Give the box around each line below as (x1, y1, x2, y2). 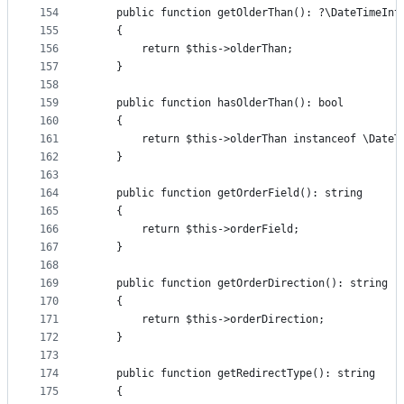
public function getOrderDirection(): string (91, 277, 388, 290)
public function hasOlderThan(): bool (91, 96, 344, 110)
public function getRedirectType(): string (91, 367, 375, 381)
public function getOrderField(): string (91, 187, 363, 200)
